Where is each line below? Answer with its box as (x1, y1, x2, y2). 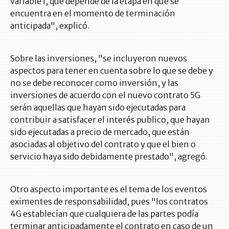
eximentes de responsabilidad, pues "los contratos (10, 196, 208, 207)
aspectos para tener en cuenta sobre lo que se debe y (10, 65, 213, 76)
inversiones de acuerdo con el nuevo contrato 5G (10, 90, 200, 101)
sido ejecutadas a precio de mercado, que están (10, 127, 190, 138)
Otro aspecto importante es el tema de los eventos (10, 184, 207, 195)
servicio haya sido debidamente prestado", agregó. (10, 151, 208, 162)
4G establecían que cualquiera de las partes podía (10, 209, 198, 219)
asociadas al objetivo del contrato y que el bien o (10, 139, 196, 150)
